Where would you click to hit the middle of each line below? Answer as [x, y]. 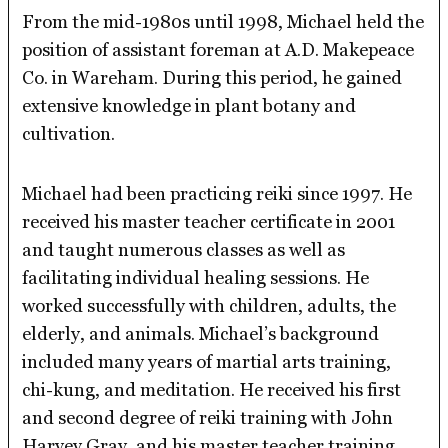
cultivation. [69, 134]
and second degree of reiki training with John [208, 418]
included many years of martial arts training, [207, 362]
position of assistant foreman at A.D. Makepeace [218, 50]
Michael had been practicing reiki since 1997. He [217, 194]
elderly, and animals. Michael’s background [201, 334]
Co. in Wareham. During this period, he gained [212, 78]
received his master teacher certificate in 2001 [209, 222]
